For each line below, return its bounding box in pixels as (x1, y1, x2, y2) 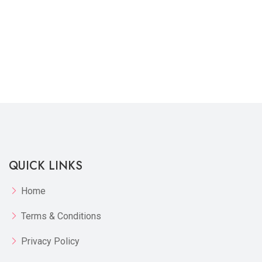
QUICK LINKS (9, 157, 82, 174)
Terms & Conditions (21, 211, 101, 222)
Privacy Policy (21, 236, 80, 247)
